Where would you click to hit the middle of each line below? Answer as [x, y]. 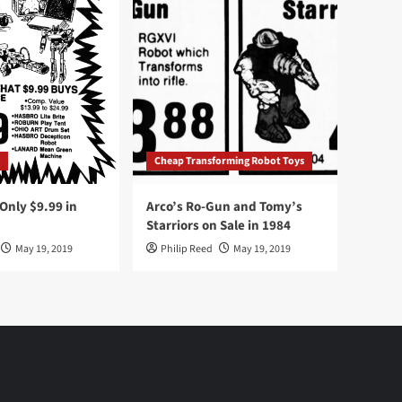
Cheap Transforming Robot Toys [229, 161]
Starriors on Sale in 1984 [218, 226]
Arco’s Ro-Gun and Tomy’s [224, 207]
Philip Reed [187, 249]
